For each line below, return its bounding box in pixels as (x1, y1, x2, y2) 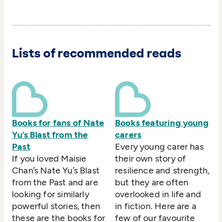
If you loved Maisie (12, 153, 87, 165)
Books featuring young (115, 117, 209, 129)
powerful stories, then (12, 201, 100, 212)
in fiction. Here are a (115, 201, 196, 212)
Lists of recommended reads (12, 46, 181, 61)
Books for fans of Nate (12, 117, 104, 129)
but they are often (115, 177, 189, 188)
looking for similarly (12, 189, 89, 200)
